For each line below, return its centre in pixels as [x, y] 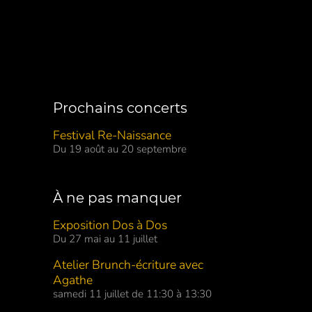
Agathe [73, 280]
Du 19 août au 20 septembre [120, 149]
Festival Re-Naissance [112, 135]
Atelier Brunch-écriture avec [128, 265]
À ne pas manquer [117, 198]
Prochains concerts [120, 108]
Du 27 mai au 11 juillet [105, 239]
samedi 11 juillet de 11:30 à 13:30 [132, 294]
